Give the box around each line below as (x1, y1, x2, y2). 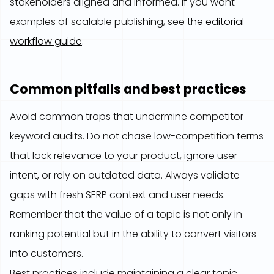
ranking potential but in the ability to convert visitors (10, 227, 256, 241)
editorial (206, 15, 244, 29)
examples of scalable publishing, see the (10, 15, 206, 29)
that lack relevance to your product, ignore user (10, 149, 237, 163)
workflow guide (10, 34, 82, 48)
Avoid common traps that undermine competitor (10, 109, 243, 124)
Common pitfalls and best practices (10, 80, 246, 98)
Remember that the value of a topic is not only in (10, 207, 242, 221)
